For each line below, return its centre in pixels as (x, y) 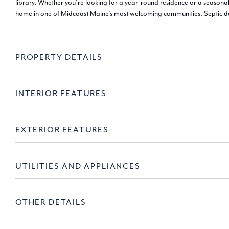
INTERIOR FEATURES (61, 93)
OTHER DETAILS (51, 202)
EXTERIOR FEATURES (62, 129)
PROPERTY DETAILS (59, 57)
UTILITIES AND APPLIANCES (78, 166)
